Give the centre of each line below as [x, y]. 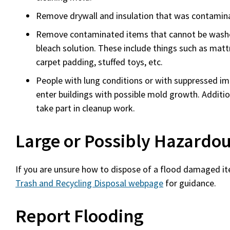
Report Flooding [80, 216]
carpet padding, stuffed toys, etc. [100, 62]
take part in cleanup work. [86, 108]
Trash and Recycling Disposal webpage [90, 183]
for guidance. [190, 183]
